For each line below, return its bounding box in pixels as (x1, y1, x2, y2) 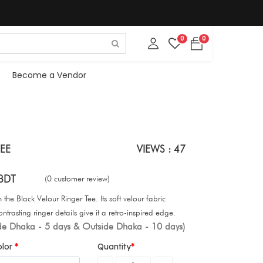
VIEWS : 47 (137, 142, 186, 155)
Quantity (97, 241, 131, 252)
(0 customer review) (45, 173, 110, 183)
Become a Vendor (12, 69, 86, 81)
